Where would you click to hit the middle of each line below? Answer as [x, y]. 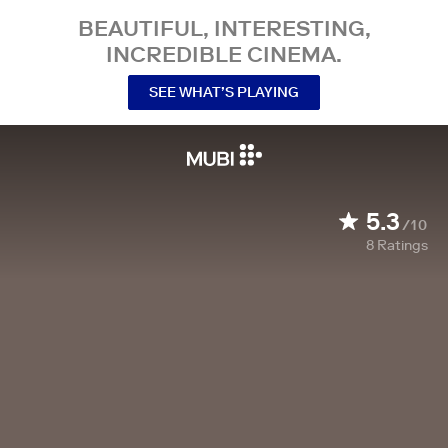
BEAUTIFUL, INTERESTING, [224, 28]
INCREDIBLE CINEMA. [224, 54]
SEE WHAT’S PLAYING [224, 91]
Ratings [402, 245]
